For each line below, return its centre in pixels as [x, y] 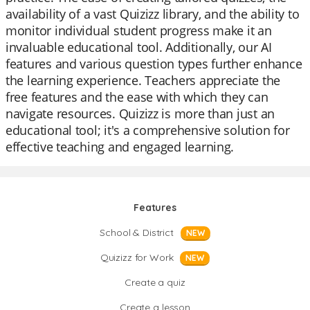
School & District [137, 232]
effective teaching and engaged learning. [120, 147]
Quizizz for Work [137, 257]
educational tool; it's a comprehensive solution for [148, 130]
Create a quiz [155, 282]
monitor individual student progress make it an [139, 30]
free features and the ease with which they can [137, 97]
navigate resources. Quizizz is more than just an [140, 113]
